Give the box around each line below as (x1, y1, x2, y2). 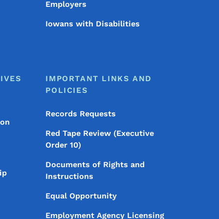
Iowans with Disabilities (45, 19, 140, 28)
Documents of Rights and (45, 160, 145, 169)
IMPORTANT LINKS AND (45, 74, 152, 83)
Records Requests (45, 109, 116, 118)
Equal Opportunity (45, 191, 117, 200)
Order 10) (45, 140, 82, 150)
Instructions (45, 172, 94, 181)
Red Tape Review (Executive (45, 129, 154, 138)
